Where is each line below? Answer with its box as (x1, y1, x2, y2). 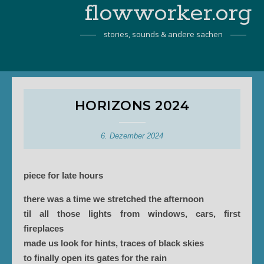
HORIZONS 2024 (74, 98, 190, 114)
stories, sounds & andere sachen (104, 29, 223, 39)
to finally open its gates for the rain (24, 253, 171, 263)
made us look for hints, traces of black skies (24, 238, 209, 248)
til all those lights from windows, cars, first (24, 209, 240, 219)
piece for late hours (24, 170, 103, 180)
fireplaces (24, 223, 68, 233)
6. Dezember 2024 (101, 131, 163, 140)
